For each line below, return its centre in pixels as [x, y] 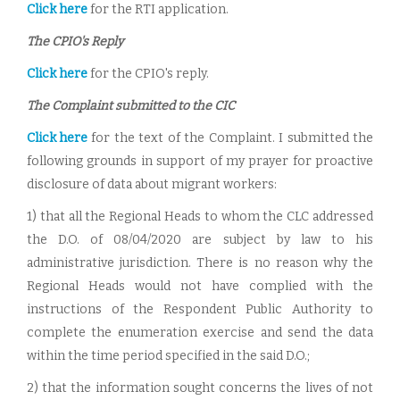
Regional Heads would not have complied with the [200, 286]
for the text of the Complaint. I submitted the [230, 138]
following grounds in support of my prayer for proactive [200, 161]
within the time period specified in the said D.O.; [168, 356]
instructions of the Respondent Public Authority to [200, 309]
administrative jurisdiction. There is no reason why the [200, 263]
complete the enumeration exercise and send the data [200, 333]
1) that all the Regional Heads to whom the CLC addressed [200, 217]
